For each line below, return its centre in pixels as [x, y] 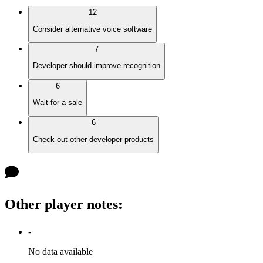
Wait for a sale [58, 102]
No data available [60, 251]
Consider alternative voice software [92, 29]
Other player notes [61, 204]
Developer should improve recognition [97, 66]
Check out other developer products [93, 139]
